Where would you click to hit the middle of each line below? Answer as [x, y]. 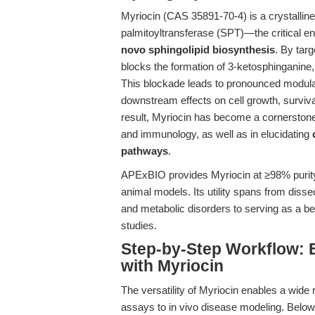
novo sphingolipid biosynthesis [198, 50]
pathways [144, 151]
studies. [139, 225]
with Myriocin [172, 266]
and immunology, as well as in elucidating [217, 134]
